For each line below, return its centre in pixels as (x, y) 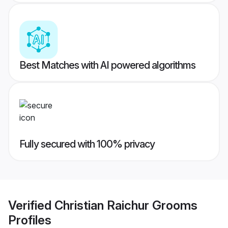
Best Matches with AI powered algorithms (107, 65)
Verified (31, 205)
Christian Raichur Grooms (126, 205)
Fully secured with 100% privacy (87, 144)
